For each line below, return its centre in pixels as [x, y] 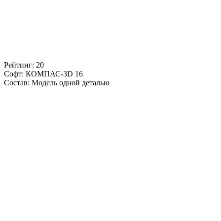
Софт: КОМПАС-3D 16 [43, 74]
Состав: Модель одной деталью [57, 83]
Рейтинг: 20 [24, 65]
